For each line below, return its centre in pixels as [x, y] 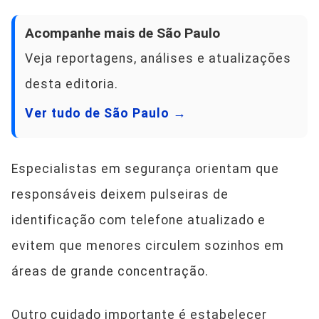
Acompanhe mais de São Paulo [122, 33]
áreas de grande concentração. [110, 271]
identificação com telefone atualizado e [138, 220]
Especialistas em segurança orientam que [145, 169]
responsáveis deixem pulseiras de [120, 194]
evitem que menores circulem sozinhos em [148, 246]
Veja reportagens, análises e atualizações [158, 58]
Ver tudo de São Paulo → [106, 113]
